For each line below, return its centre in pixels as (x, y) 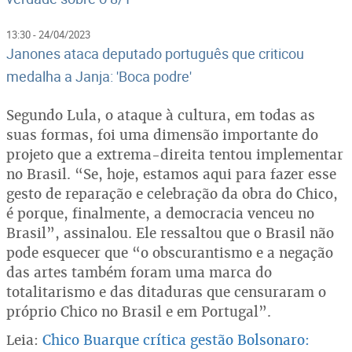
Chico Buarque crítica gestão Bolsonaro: (176, 340)
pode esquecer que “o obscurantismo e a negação (170, 253)
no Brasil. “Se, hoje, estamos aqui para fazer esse (171, 174)
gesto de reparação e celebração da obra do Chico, (172, 194)
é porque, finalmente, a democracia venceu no (160, 213)
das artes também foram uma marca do (139, 272)
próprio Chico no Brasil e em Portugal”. (139, 312)
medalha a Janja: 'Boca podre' (99, 76)
